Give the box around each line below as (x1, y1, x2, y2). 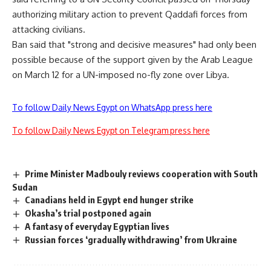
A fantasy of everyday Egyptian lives (25, 220, 170, 232)
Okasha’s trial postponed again (25, 207, 152, 218)
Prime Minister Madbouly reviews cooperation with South (25, 168, 258, 179)
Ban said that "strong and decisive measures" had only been (12, 39, 256, 50)
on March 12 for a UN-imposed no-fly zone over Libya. (12, 69, 229, 80)
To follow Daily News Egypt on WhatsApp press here (12, 102, 212, 113)
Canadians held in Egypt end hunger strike (25, 194, 194, 205)
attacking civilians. (12, 24, 85, 35)
